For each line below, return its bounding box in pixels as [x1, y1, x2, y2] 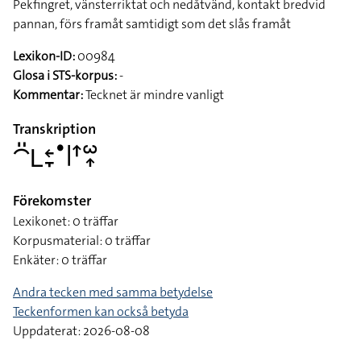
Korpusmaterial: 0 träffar [13, 232, 151, 249]
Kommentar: [13, 86, 83, 103]
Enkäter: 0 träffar [13, 251, 107, 268]
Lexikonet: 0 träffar [13, 213, 118, 230]
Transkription [13, 119, 96, 139]
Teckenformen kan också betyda [13, 303, 189, 320]
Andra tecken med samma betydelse [13, 284, 213, 301]
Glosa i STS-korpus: [13, 67, 117, 84]
